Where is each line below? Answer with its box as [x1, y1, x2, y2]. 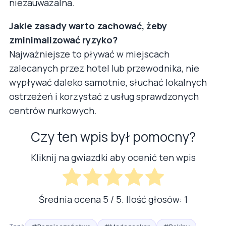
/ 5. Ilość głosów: [108, 193, 184, 205]
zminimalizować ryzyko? [9, 33, 118, 46]
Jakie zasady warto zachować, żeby [9, 19, 167, 32]
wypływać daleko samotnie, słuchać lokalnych [9, 76, 207, 88]
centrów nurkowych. [9, 104, 97, 117]
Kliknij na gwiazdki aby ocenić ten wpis [30, 151, 196, 164]
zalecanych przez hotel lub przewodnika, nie [9, 62, 199, 74]
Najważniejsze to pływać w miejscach [9, 47, 169, 60]
